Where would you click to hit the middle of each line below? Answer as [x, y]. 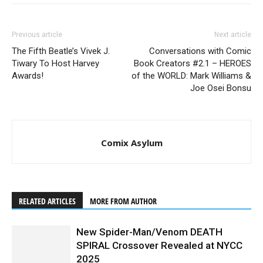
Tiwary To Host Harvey [55, 64]
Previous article [37, 35]
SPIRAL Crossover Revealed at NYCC [159, 246]
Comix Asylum [131, 143]
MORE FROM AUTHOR [123, 201]
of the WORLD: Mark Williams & [191, 76]
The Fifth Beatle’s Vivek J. [61, 51]
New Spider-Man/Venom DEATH [149, 232]
